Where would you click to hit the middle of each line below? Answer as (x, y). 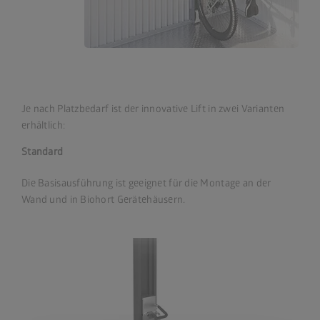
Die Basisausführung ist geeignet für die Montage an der (146, 184)
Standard (42, 152)
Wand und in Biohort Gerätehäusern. (104, 200)
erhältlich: (44, 126)
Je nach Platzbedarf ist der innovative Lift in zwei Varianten (153, 109)
